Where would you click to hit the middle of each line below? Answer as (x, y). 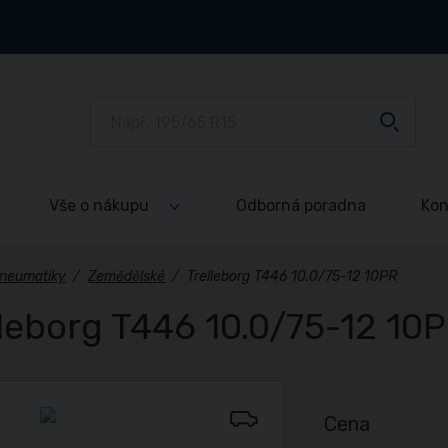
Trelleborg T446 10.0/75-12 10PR (291, 276)
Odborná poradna (301, 205)
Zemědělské (126, 276)
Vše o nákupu (99, 205)
